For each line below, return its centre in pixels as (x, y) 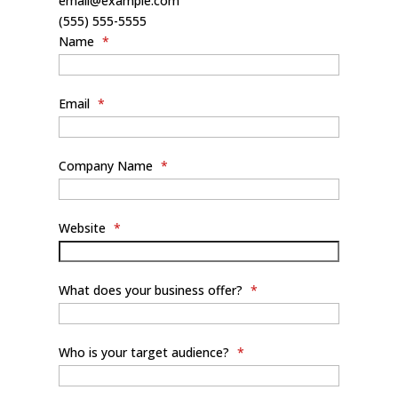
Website (84, 228)
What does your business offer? (152, 290)
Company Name (107, 166)
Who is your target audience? (145, 352)
